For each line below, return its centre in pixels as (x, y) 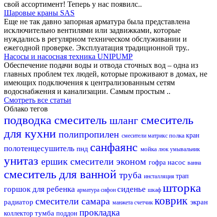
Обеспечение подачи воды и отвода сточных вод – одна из (101, 65)
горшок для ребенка (40, 189)
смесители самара (74, 201)
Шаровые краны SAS (39, 13)
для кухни (31, 133)
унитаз (23, 160)
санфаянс (115, 147)
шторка (182, 187)
